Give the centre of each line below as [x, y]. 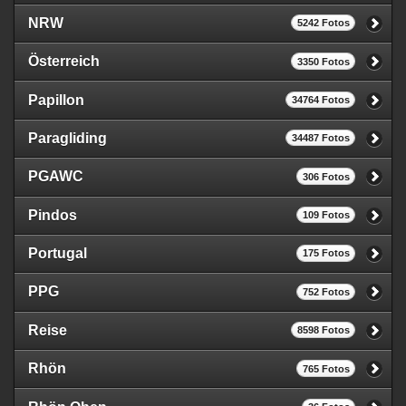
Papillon [56, 100]
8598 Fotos [323, 330]
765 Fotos [326, 368]
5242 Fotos [323, 23]
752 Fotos [326, 291]
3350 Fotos [323, 61]
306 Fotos [326, 176]
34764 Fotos [320, 99]
